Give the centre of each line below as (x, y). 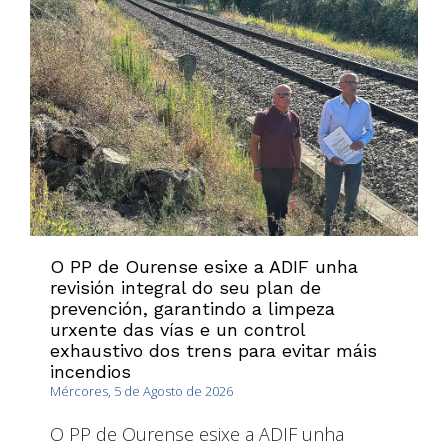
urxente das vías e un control (177, 330)
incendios (90, 372)
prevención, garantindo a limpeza (192, 309)
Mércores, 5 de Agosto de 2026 (141, 391)
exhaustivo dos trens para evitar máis (213, 351)
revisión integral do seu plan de (185, 288)
